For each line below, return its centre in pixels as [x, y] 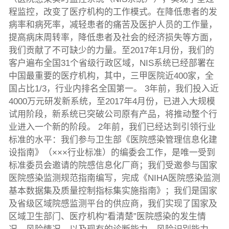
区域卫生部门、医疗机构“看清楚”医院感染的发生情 [107, 217]
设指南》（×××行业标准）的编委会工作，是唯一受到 [112, 153]
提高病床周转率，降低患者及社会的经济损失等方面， [113, 38]
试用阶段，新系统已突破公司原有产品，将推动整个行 [113, 114]
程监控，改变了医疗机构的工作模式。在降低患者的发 [113, 12]
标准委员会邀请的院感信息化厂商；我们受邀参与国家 [113, 166]
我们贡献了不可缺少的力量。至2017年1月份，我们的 [111, 51]
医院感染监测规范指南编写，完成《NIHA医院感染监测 [114, 178]
